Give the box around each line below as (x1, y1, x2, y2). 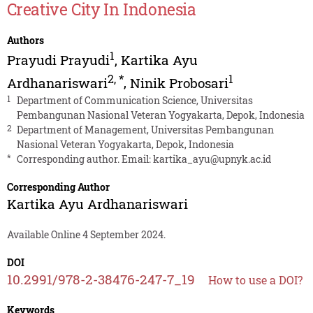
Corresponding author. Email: (16, 152, 153, 166)
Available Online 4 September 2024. (6, 227, 166, 241)
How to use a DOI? (208, 272, 303, 287)
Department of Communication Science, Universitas (16, 93, 253, 107)
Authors (6, 34, 44, 48)
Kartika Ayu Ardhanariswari (6, 194, 188, 212)
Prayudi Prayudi (6, 51, 110, 69)
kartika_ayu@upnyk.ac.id (152, 152, 271, 166)
